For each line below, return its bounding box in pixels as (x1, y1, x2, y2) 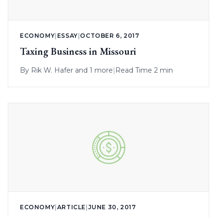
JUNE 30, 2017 (88, 203, 136, 211)
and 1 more (73, 65, 113, 75)
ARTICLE (57, 203, 86, 211)
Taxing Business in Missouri (20, 45, 136, 58)
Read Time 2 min (115, 65, 173, 75)
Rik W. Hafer (31, 65, 73, 75)
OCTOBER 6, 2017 (80, 31, 139, 39)
